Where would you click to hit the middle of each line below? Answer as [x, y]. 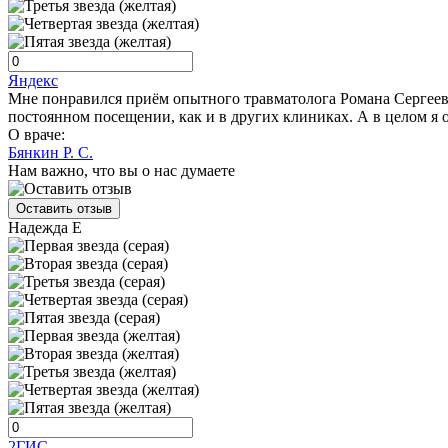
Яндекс [33, 81]
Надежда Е [45, 228]
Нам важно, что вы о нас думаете [121, 171]
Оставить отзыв [64, 209]
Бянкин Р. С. [50, 153]
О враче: [36, 135]
